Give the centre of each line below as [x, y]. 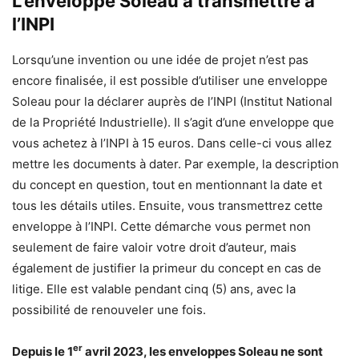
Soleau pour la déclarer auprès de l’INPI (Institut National [172, 102]
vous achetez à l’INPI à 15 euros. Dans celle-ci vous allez [172, 143]
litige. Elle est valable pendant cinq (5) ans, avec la [154, 289]
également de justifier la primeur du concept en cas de [167, 268]
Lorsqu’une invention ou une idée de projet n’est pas [160, 60]
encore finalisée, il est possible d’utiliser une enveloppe [170, 81]
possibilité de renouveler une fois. [109, 310]
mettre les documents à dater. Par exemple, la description [175, 164]
